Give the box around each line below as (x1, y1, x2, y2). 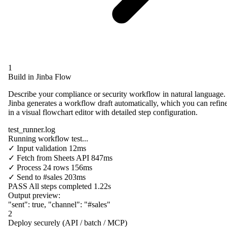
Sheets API (54, 153, 89, 162)
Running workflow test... (8, 134, 88, 143)
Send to (17, 172, 41, 181)
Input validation (17, 143, 67, 153)
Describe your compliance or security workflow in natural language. (8, 89, 225, 98)
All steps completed (29, 181, 92, 191)
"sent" (8, 200, 28, 209)
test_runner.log (8, 125, 55, 134)
